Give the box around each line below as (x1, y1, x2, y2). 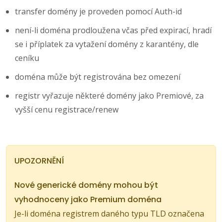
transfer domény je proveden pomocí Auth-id (15, 5, 182, 17)
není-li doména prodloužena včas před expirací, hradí (15, 24, 212, 36)
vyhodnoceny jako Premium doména (14, 193, 162, 205)
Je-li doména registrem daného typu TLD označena (14, 208, 204, 219)
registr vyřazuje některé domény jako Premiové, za (15, 90, 204, 101)
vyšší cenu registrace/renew (15, 104, 118, 115)
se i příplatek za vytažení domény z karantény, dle (15, 38, 199, 50)
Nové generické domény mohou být (14, 179, 158, 191)
